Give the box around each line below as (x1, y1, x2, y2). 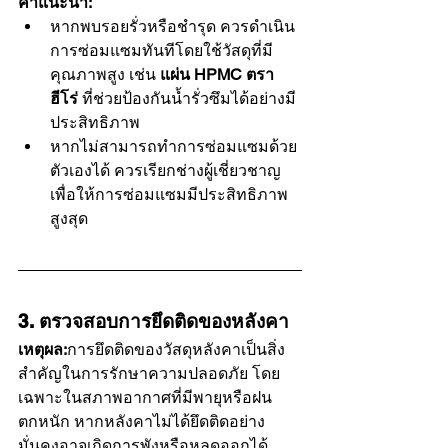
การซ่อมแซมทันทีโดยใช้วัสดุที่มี (50, 40, 273, 60)
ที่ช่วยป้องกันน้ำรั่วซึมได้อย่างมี (78, 88, 296, 108)
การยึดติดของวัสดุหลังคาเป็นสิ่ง (67, 339, 285, 359)
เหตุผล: (18, 339, 67, 359)
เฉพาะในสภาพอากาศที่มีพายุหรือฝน (18, 387, 272, 407)
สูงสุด (50, 208, 88, 228)
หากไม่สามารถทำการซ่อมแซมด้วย (50, 136, 297, 156)
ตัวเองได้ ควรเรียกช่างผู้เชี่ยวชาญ (50, 160, 281, 180)
